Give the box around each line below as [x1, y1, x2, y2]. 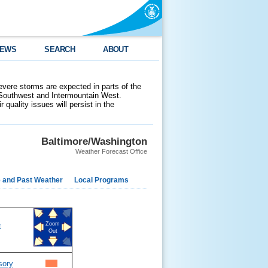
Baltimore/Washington [41, 135, 147, 147]
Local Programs [74, 176, 129, 184]
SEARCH [44, 45, 75, 54]
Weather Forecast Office [75, 148, 147, 155]
